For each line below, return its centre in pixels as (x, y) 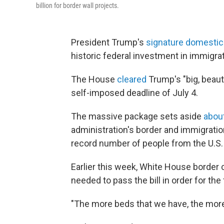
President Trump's (108, 42)
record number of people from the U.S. (147, 143)
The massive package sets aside (137, 116)
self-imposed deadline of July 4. (134, 93)
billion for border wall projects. (77, 5)
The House (94, 79)
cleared (132, 79)
